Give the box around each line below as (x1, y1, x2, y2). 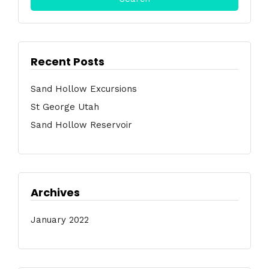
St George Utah (31, 101, 99, 113)
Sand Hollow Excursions (31, 83, 137, 95)
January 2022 (31, 214, 89, 226)
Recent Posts (31, 54, 104, 70)
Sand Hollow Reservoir (31, 119, 132, 131)
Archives (31, 185, 80, 201)
